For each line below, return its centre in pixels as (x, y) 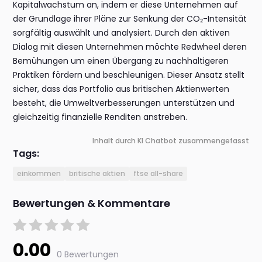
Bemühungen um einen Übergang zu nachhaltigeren (121, 61)
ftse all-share (158, 174)
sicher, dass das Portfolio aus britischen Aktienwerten (121, 89)
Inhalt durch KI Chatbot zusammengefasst (170, 141)
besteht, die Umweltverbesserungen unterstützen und (124, 103)
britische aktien (97, 174)
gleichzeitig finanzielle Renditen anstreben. (100, 117)
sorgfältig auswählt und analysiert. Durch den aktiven (122, 33)
